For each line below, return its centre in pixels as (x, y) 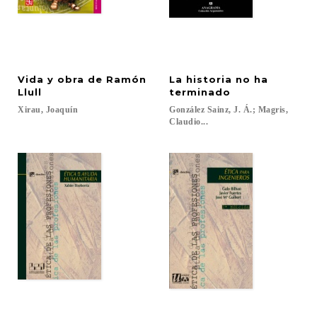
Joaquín (62, 110)
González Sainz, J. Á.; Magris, (230, 110)
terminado (200, 92)
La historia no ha (220, 79)
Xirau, (30, 110)
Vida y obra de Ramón (82, 79)
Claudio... (189, 122)
